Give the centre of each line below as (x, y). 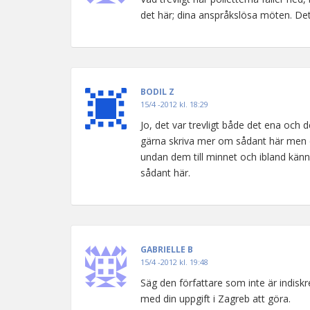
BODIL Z (157, 92)
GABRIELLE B (167, 249)
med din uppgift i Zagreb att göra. (216, 299)
